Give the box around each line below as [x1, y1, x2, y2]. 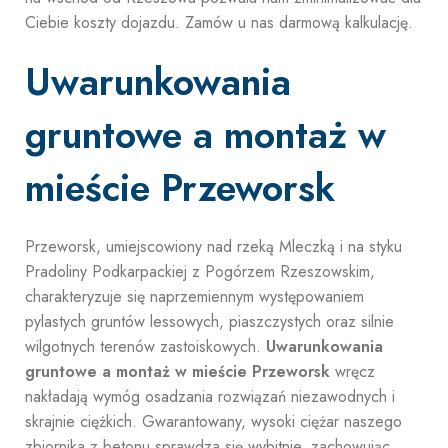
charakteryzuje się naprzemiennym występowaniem [25, 285, 364, 308]
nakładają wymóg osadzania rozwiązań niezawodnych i [25, 385, 395, 408]
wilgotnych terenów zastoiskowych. [25, 335, 266, 358]
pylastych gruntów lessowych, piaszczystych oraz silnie [25, 310, 394, 333]
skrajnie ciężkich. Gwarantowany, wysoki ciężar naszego [25, 410, 402, 433]
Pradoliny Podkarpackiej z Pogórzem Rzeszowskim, [25, 260, 375, 283]
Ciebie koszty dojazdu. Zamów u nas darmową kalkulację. [25, 11, 413, 34]
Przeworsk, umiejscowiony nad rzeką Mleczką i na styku [25, 235, 402, 258]
